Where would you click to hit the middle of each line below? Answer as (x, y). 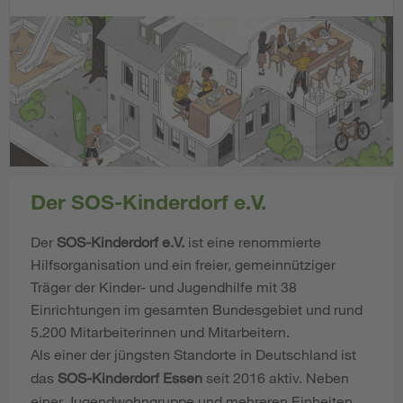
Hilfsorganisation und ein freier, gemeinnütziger (183, 264)
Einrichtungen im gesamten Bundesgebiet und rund (197, 309)
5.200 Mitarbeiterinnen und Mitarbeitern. (160, 332)
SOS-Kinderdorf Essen (130, 378)
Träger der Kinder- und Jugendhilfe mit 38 (164, 287)
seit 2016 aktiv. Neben (276, 378)
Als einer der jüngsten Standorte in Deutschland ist (193, 354)
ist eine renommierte (253, 242)
